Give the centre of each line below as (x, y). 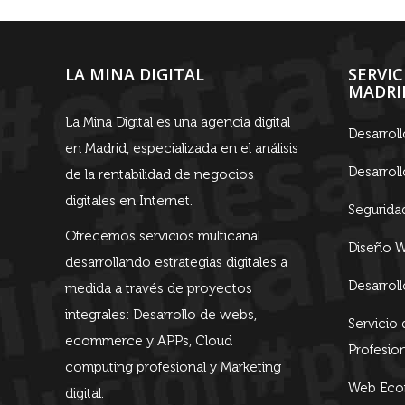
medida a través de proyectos (159, 288)
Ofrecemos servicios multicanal (163, 235)
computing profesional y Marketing (173, 367)
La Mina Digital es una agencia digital (178, 122)
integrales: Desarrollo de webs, (161, 314)
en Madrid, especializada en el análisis (182, 148)
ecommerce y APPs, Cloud (149, 340)
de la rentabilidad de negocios (160, 174)
